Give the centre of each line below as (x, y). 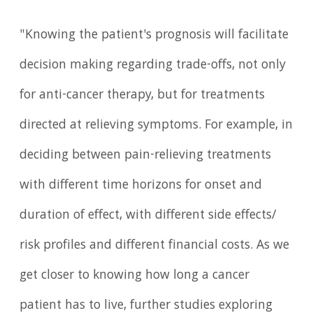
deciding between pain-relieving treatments (146, 156)
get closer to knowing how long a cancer (135, 276)
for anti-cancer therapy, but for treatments (143, 96)
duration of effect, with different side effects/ (148, 216)
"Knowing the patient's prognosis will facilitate (154, 36)
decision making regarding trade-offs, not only (153, 66)
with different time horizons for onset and (141, 186)
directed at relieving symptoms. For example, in (156, 126)
